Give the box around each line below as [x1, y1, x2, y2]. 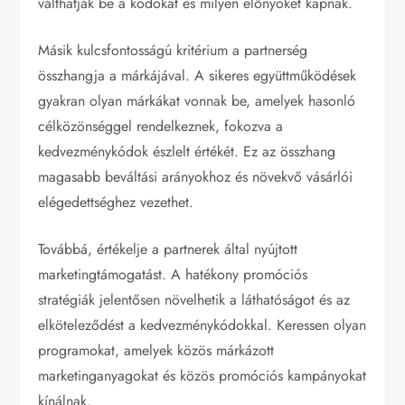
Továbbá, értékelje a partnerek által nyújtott [38, 239, 298, 260]
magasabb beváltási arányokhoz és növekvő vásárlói [38, 166, 353, 188]
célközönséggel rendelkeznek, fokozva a [38, 116, 284, 137]
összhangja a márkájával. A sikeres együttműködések [38, 65, 357, 87]
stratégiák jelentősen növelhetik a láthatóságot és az [38, 289, 351, 311]
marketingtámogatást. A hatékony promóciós [38, 264, 308, 286]
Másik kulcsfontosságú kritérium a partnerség [38, 40, 308, 61]
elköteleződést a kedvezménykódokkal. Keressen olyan [38, 315, 367, 336]
